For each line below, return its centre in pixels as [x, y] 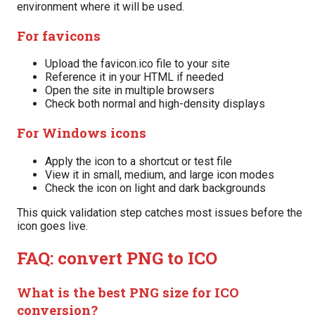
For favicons [59, 35]
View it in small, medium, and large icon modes [160, 174]
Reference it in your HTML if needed [134, 77]
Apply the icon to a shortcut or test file [139, 161]
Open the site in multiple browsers [130, 91]
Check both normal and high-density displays [155, 104]
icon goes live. [52, 226]
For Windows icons [82, 133]
